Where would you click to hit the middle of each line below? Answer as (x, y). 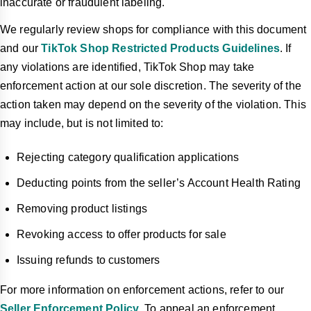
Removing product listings (82, 209)
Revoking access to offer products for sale (121, 235)
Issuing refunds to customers (89, 260)
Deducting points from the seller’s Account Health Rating (159, 183)
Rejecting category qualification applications (128, 158)
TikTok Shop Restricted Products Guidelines (161, 49)
